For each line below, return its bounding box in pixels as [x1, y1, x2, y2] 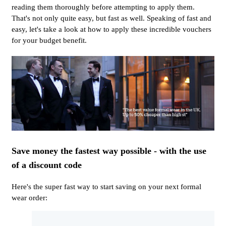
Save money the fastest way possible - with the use [12, 145, 206, 156]
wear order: [12, 193, 47, 202]
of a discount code [12, 159, 82, 170]
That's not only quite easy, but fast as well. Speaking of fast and [12, 14, 211, 22]
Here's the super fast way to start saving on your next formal [12, 182, 201, 191]
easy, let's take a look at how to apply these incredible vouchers [12, 25, 211, 33]
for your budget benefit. [12, 36, 87, 44]
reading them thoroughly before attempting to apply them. [12, 3, 195, 11]
